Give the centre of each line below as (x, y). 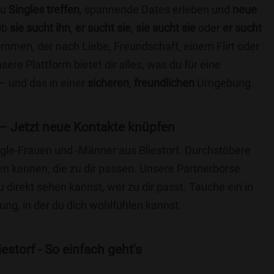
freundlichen (164, 83)
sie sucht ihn (40, 28)
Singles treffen (44, 9)
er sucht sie (103, 28)
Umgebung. (224, 83)
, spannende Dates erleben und (156, 9)
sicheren (108, 83)
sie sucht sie (166, 28)
